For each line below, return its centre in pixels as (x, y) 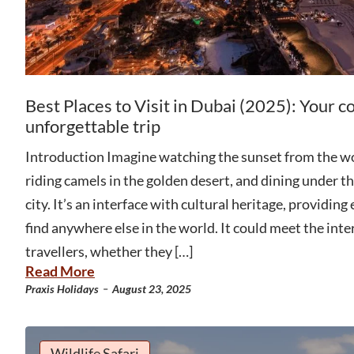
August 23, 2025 (152, 288)
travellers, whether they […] (109, 251)
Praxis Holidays (62, 288)
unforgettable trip (93, 126)
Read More (60, 271)
